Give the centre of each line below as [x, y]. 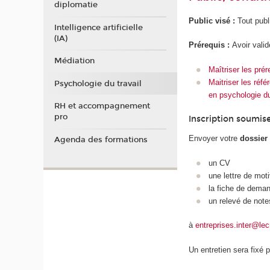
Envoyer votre [215, 139]
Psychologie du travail [98, 83]
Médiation [74, 61]
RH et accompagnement [102, 106]
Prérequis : [211, 45]
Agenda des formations [101, 140]
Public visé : [212, 20]
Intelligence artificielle [98, 27]
